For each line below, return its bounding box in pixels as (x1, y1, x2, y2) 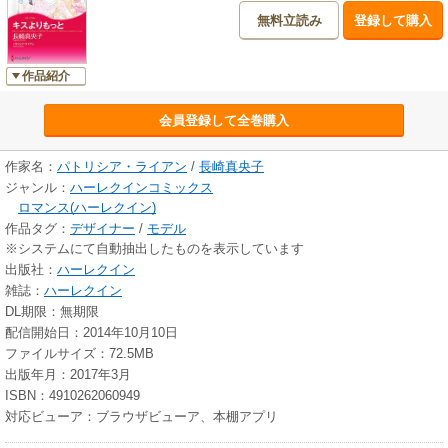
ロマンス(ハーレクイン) (18, 200, 156, 216)
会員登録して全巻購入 (158, 113, 289, 129)
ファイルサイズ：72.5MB (5, 346, 154, 362)
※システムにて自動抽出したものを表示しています (5, 241, 304, 257)
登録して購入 (354, 13, 432, 29)
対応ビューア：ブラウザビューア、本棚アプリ (5, 409, 278, 425)
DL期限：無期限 (5, 304, 99, 320)
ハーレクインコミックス (70, 180, 213, 196)
